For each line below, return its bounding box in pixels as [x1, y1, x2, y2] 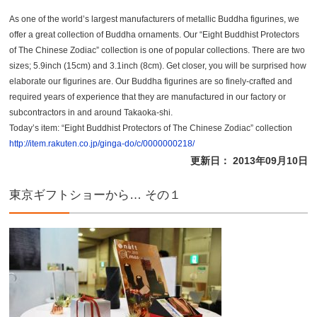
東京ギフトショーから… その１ [9, 188, 182, 202]
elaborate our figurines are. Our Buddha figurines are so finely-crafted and [9, 76, 293, 87]
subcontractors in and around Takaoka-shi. [9, 108, 173, 118]
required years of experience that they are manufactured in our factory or [9, 92, 287, 103]
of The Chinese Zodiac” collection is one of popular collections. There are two [9, 45, 306, 56]
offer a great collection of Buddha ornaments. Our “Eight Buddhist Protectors [9, 30, 300, 40]
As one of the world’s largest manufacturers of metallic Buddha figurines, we [9, 14, 300, 25]
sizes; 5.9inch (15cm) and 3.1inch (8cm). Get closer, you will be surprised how [9, 61, 307, 71]
